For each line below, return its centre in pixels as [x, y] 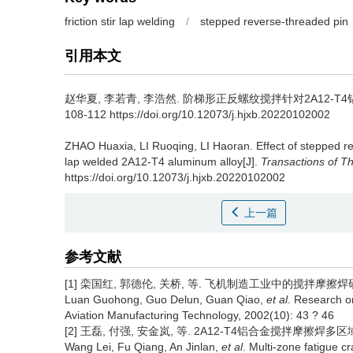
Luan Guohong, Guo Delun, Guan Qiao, [165, 299]
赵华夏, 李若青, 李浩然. [124, 98]
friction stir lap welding [120, 21]
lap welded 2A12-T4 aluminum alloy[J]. [163, 162]
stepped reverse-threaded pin [274, 21]
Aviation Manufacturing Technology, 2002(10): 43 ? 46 [199, 315]
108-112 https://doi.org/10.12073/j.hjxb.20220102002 [197, 114]
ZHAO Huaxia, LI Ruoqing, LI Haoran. [160, 146]
